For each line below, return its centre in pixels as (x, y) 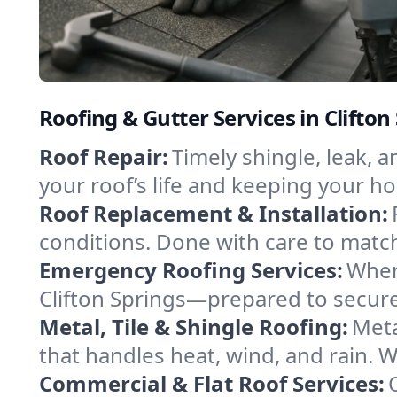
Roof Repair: (104, 156)
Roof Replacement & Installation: (214, 213)
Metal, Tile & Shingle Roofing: (194, 327)
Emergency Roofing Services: (191, 270)
